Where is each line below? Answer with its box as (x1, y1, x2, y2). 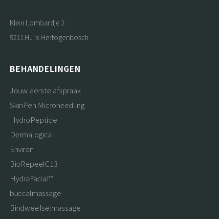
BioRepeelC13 (10, 158, 58, 169)
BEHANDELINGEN (10, 62, 81, 74)
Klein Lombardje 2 (10, 17, 65, 27)
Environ (10, 143, 34, 154)
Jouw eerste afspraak (10, 85, 81, 95)
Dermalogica (10, 129, 52, 139)
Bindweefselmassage (10, 202, 81, 213)
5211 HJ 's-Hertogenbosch (10, 32, 88, 42)
